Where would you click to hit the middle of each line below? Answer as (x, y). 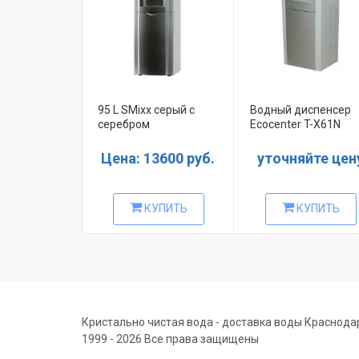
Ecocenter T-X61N (295, 125)
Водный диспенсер (301, 110)
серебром (124, 125)
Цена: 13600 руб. (158, 159)
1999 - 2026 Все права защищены (170, 339)
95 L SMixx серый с (146, 110)
